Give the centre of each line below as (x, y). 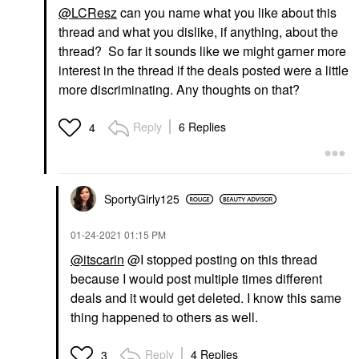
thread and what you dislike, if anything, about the (198, 32)
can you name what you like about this (227, 12)
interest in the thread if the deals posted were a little (204, 70)
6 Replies (202, 127)
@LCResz (88, 12)
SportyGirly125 (142, 199)
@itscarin (97, 259)
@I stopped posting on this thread (221, 259)
